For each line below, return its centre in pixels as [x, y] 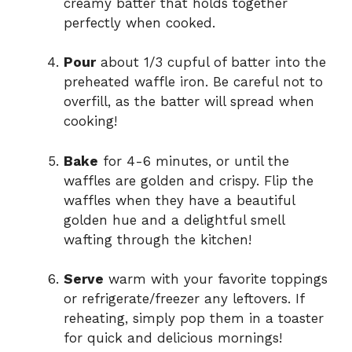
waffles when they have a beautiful [179, 200]
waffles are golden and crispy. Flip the [189, 180]
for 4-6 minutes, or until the [194, 161]
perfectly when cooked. [139, 22]
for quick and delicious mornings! [173, 338]
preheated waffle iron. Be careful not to [193, 82]
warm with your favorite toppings [216, 279]
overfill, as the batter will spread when [189, 102]
